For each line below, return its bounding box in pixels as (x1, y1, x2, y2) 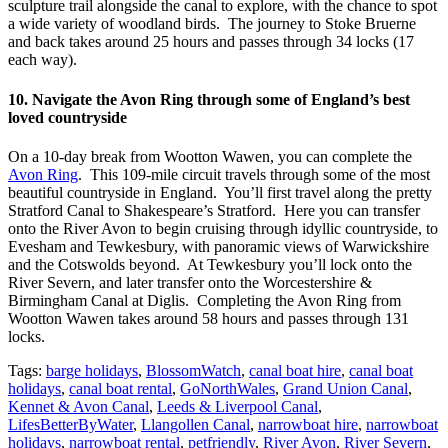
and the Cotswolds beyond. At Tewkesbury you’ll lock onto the (8, 255, 412, 273)
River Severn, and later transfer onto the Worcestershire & (8, 273, 372, 291)
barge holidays (46, 361, 138, 379)
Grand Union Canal (283, 379, 408, 397)
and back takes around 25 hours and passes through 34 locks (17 (8, 33, 414, 51)
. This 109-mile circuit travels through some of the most (78, 165, 430, 183)
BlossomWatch (146, 361, 241, 379)
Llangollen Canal (141, 415, 250, 433)
